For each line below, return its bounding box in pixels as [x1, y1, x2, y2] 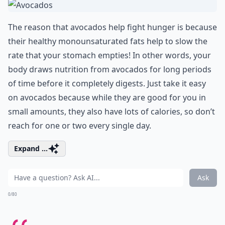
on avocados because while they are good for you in [8, 92, 206, 103]
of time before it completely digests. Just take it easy [8, 78, 206, 89]
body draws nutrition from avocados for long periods [8, 64, 211, 75]
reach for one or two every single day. [8, 120, 151, 131]
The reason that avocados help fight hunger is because [8, 22, 217, 33]
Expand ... [14, 144, 48, 153]
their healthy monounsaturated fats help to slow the [8, 36, 207, 47]
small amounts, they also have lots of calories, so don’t [8, 106, 215, 117]
